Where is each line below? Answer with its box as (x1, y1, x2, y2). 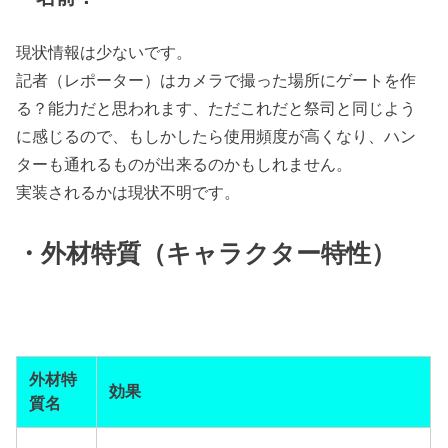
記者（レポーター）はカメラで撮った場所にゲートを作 (16, 70, 417, 89)
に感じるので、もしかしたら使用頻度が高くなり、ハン (16, 126, 417, 145)
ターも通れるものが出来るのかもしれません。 (16, 154, 353, 173)
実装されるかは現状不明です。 (16, 182, 241, 201)
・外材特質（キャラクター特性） (16, 240, 397, 268)
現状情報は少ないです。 (16, 42, 193, 61)
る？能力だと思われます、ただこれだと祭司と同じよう (16, 98, 417, 117)
